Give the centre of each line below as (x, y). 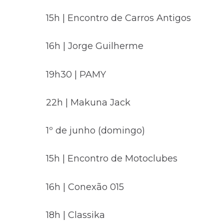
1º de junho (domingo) (95, 131)
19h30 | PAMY (76, 74)
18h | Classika (75, 215)
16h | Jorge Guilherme (95, 46)
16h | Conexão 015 (85, 187)
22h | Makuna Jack (88, 102)
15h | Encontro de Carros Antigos (118, 18)
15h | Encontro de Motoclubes (112, 159)
